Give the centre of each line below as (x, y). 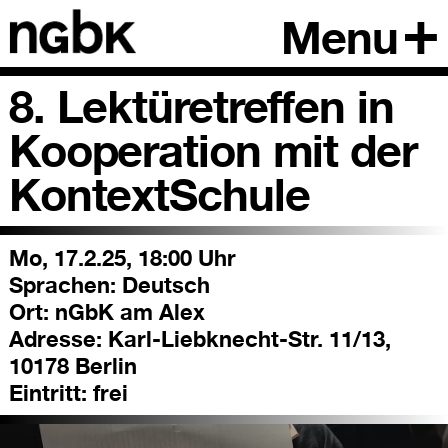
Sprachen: (62, 284)
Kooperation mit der (212, 151)
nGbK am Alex (126, 311)
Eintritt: (47, 392)
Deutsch (162, 284)
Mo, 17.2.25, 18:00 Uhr (122, 257)
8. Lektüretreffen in (201, 107)
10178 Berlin (72, 365)
